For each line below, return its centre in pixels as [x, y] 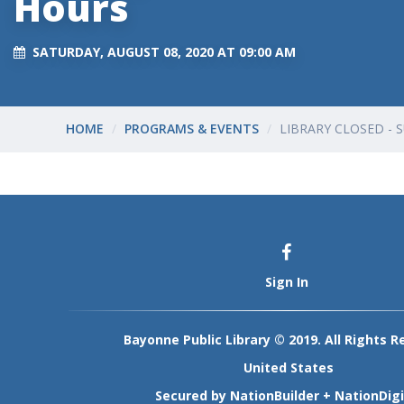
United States [289, 367]
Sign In [286, 281]
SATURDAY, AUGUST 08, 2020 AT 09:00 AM [164, 51]
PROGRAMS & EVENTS [192, 129]
